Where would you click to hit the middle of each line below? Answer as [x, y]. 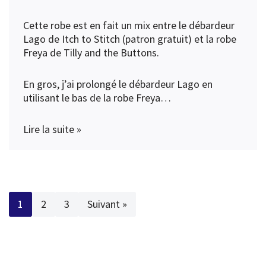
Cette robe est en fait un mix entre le [106, 26]
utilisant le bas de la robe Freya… [97, 98]
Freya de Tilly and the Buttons [90, 53]
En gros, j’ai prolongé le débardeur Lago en [118, 84]
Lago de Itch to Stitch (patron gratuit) [107, 39]
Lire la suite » [52, 129]
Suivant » [107, 204]
